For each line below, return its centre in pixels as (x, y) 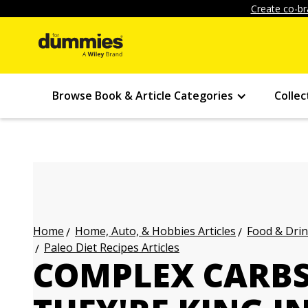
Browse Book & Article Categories (143, 96)
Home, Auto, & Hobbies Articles (155, 231)
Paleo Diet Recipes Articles (112, 247)
